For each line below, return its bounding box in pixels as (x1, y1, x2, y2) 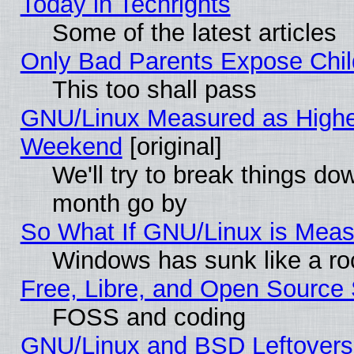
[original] (122, 132, 222, 160)
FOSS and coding (51, 303, 246, 331)
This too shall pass (51, 75, 257, 104)
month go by (51, 189, 187, 217)
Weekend (20, 132, 122, 160)
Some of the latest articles (51, 18, 337, 47)
